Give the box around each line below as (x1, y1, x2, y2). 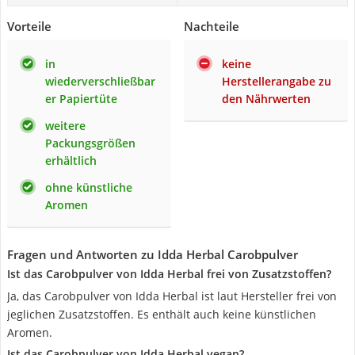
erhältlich (45, 153, 97, 168)
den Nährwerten (222, 91, 311, 106)
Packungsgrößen (45, 136, 136, 151)
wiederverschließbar (45, 74, 155, 89)
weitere (45, 118, 86, 133)
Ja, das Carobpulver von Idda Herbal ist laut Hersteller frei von (7, 288, 337, 303)
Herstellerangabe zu (222, 74, 331, 89)
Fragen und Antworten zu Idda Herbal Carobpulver (7, 246, 298, 262)
